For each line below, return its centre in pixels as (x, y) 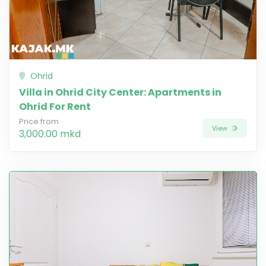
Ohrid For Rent (55, 107)
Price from (39, 122)
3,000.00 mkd (50, 134)
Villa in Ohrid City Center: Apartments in (120, 93)
